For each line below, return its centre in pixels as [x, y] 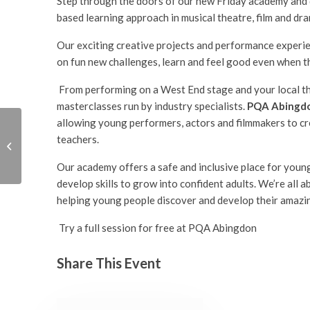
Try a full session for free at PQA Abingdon [158, 227]
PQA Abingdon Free [65, 138]
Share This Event [109, 263]
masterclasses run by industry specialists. [152, 106]
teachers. [79, 139]
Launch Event [51, 153]
